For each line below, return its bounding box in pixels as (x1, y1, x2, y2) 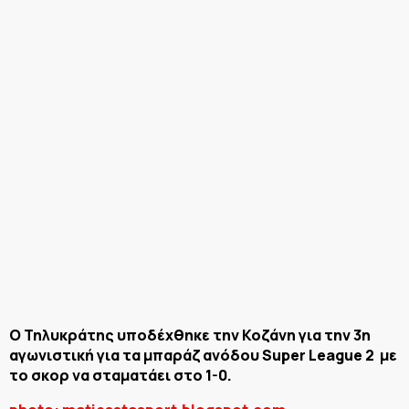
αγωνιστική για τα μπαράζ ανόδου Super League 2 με (9, 344, 397, 365)
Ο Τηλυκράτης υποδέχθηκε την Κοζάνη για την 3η (9, 324, 371, 345)
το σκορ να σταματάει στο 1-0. (9, 364, 232, 385)
